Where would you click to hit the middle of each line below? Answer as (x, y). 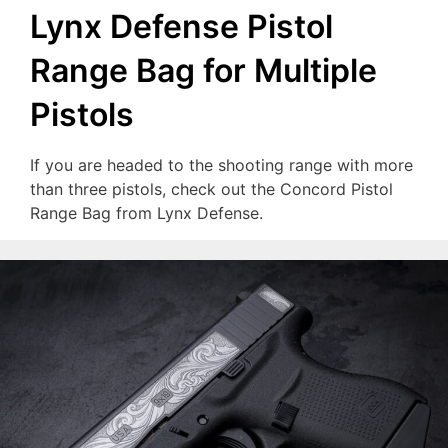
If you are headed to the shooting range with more (221, 165)
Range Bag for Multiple (203, 71)
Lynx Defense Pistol (181, 27)
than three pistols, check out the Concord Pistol (211, 189)
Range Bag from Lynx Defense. (146, 213)
